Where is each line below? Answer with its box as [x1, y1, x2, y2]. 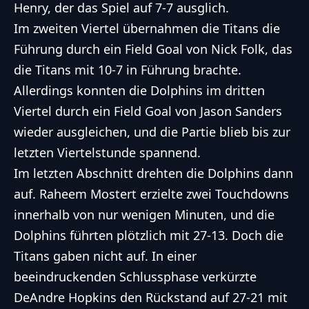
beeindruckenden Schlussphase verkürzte [14, 268, 257, 286]
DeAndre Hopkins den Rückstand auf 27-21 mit [14, 289, 288, 306]
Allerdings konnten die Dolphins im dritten [14, 82, 265, 99]
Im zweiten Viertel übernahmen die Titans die [14, 20, 280, 37]
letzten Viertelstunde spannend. [14, 144, 201, 161]
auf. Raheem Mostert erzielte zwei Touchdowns [14, 186, 289, 203]
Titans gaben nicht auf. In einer [14, 248, 197, 265]
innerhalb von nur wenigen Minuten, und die [14, 206, 275, 223]
